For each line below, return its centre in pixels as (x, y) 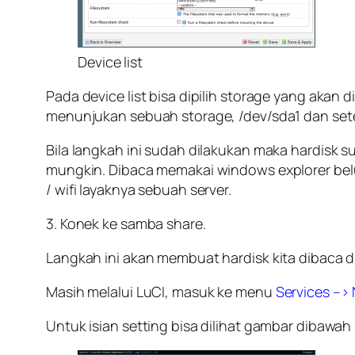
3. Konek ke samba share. (126, 223)
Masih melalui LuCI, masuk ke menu (161, 291)
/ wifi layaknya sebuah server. (139, 189)
